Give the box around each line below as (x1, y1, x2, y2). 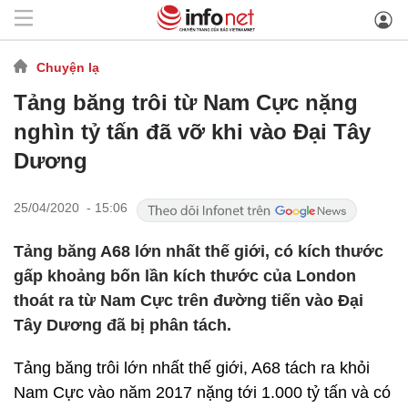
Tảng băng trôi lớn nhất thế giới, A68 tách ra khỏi (14, 359, 370, 377)
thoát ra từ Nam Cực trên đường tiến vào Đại (14, 291, 363, 310)
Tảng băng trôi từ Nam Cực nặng (14, 90, 358, 115)
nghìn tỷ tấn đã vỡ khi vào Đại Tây (14, 119, 371, 144)
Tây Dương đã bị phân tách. (14, 316, 231, 334)
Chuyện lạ (36, 59, 99, 75)
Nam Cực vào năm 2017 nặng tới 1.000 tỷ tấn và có (14, 383, 391, 402)
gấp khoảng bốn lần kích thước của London (14, 267, 356, 285)
